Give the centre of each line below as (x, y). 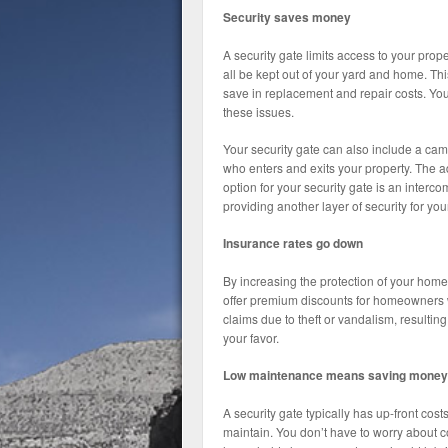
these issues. (258, 111)
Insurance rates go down (292, 243)
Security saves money (286, 17)
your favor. (250, 337)
